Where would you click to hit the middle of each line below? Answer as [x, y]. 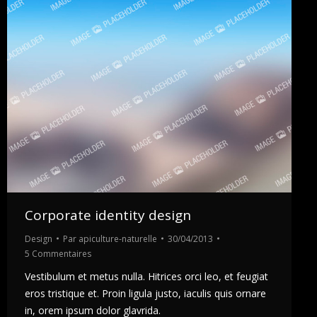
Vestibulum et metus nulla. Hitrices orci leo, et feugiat [146, 276]
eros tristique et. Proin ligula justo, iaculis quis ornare [145, 293]
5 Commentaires [58, 253]
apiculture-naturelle [118, 238]
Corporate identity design [108, 215]
